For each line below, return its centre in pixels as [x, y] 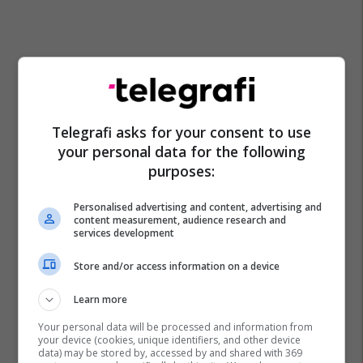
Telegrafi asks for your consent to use [181, 132]
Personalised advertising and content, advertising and [198, 207]
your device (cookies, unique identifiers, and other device [170, 340]
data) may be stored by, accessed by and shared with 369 [171, 353]
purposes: [181, 171]
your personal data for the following [181, 152]
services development [124, 233]
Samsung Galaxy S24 [156, 310]
